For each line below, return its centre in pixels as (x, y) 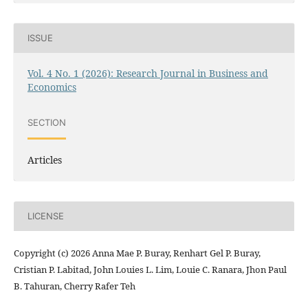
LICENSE (45, 216)
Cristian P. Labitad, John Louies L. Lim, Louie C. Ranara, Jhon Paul (150, 269)
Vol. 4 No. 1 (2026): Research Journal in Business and (147, 73)
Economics (52, 87)
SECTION (46, 123)
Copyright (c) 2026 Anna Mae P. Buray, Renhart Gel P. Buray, (137, 253)
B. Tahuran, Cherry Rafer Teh (74, 286)
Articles (44, 159)
